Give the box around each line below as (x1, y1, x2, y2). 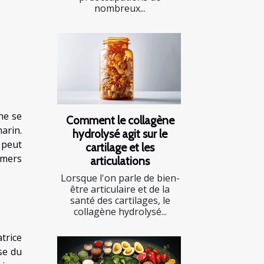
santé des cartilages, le (70, 193, 170, 207)
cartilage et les (85, 140, 154, 154)
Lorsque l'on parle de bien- (60, 171, 180, 184)
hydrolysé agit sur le (72, 126, 167, 141)
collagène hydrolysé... (73, 204, 167, 218)
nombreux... (94, 2, 146, 15)
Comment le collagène (65, 113, 174, 127)
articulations (90, 153, 150, 168)
